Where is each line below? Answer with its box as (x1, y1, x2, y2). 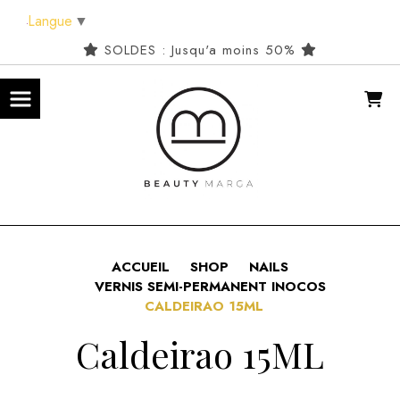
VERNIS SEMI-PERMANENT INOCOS (95, 276, 326, 296)
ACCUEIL (112, 256, 170, 277)
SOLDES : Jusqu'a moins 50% (99, 40, 301, 60)
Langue (28, 10, 72, 31)
